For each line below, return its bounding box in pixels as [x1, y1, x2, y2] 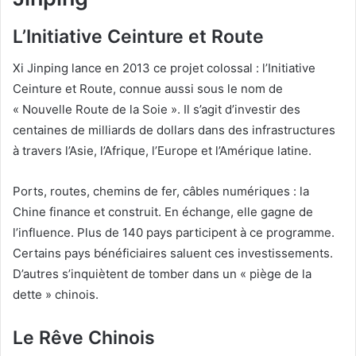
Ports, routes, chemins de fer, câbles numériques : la [13, 184, 309, 199]
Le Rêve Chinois [13, 327, 155, 350]
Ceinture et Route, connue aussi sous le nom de [13, 81, 283, 97]
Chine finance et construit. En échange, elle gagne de [13, 204, 313, 220]
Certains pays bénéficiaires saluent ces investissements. [13, 246, 333, 261]
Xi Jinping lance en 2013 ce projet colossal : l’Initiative [13, 60, 315, 76]
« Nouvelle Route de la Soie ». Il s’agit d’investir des [13, 102, 300, 118]
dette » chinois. [13, 287, 99, 303]
